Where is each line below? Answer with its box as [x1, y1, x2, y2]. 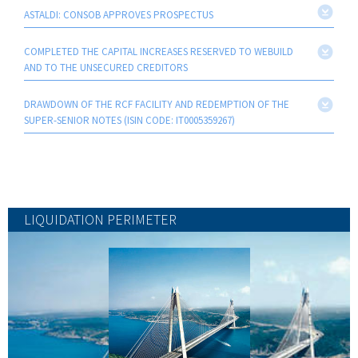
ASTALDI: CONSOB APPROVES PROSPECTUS [24, 7, 213, 22]
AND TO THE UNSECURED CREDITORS [24, 60, 188, 74]
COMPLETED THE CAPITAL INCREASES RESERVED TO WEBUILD [24, 44, 293, 58]
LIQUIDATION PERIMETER [24, 209, 177, 229]
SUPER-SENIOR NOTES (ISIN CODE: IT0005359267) [24, 113, 235, 127]
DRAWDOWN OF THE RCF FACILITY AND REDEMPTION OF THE [24, 97, 289, 111]
